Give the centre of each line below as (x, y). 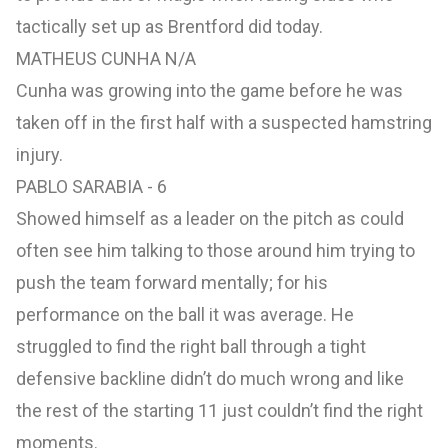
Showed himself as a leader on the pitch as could (210, 219)
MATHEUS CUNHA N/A (106, 59)
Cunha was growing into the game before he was (209, 91)
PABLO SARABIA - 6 (91, 187)
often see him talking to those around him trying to (215, 251)
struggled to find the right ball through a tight (191, 347)
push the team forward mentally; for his (172, 283)
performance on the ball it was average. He (185, 315)
